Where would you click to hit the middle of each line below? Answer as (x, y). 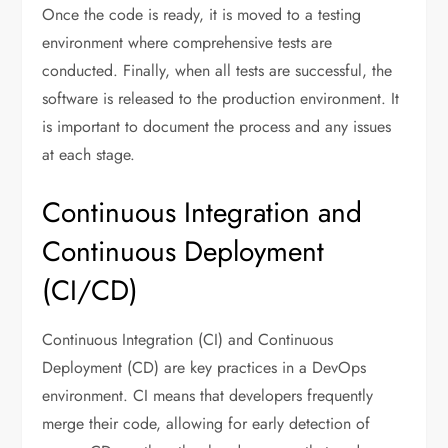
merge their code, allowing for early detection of (206, 424)
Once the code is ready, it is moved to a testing (202, 15)
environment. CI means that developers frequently (208, 396)
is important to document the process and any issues (217, 127)
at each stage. (89, 155)
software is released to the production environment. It (221, 99)
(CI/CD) (90, 291)
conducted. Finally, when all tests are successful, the (217, 71)
